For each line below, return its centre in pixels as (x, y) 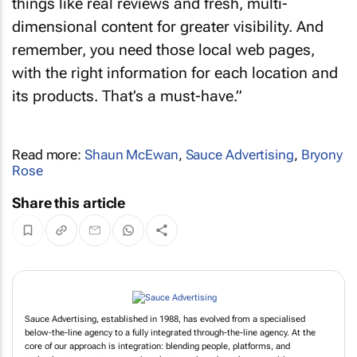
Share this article (69, 202)
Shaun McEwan (131, 154)
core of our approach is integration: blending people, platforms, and (157, 346)
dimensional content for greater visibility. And (168, 26)
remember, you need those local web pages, (163, 49)
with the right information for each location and (175, 73)
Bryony (322, 154)
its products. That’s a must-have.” (127, 96)
